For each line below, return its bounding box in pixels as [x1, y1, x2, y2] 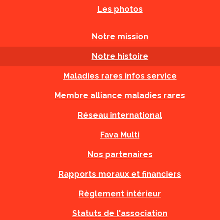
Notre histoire [91, 52, 148, 61]
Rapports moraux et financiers [58, 169, 181, 179]
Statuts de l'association [72, 209, 167, 218]
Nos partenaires [87, 150, 153, 159]
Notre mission [91, 32, 148, 41]
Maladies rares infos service [63, 71, 177, 81]
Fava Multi [100, 130, 139, 139]
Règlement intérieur [79, 189, 161, 198]
